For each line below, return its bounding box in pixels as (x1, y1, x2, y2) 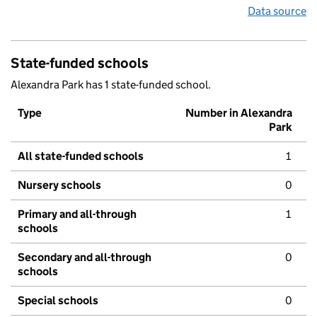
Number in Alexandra (185, 106, 292, 120)
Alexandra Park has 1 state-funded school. (11, 78, 211, 92)
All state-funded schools (18, 149, 144, 163)
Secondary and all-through (18, 250, 151, 265)
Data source (248, 4, 306, 18)
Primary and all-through (18, 207, 137, 221)
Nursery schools (18, 178, 101, 192)
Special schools (18, 294, 98, 308)
